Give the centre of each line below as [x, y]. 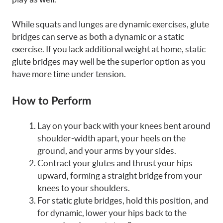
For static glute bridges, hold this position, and [123, 200]
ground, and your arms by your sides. [107, 150]
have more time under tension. [69, 74]
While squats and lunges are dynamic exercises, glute [111, 24]
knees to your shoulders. [84, 188]
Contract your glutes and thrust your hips [115, 163]
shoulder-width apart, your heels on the [111, 138]
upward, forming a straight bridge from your [120, 175]
